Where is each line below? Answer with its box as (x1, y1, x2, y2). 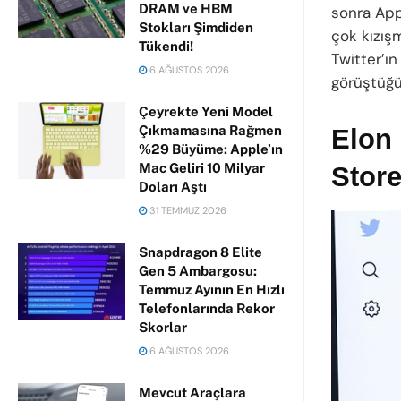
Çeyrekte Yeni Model (139, 104, 273, 119)
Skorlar (139, 320, 187, 335)
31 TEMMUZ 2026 (147, 204, 226, 217)
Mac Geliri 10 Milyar (139, 160, 265, 175)
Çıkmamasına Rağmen (139, 123, 282, 138)
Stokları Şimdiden (139, 20, 253, 35)
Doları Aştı (139, 179, 207, 194)
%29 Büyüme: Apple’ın (139, 141, 283, 157)
